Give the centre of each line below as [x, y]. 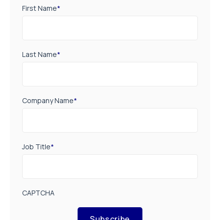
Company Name [48, 100]
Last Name [40, 54]
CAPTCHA [38, 192]
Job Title [36, 146]
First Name [40, 8]
